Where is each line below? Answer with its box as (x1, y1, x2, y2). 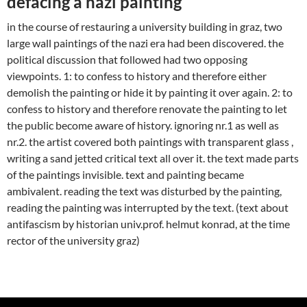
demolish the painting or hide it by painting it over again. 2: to (7, 86, 293, 99)
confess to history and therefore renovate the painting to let (7, 102, 287, 116)
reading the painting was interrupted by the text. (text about (7, 201, 288, 214)
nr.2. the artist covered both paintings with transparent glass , (7, 135, 293, 149)
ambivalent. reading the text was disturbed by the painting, (7, 184, 282, 198)
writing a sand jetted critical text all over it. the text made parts (7, 151, 299, 165)
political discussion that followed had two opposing (7, 53, 247, 66)
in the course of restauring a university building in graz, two (7, 20, 282, 34)
